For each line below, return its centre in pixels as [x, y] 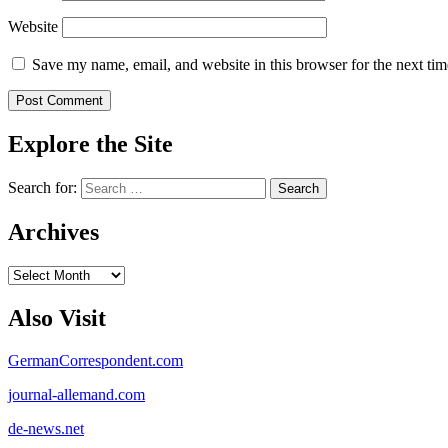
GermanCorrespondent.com [95, 360]
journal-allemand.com [76, 394]
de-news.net [46, 428]
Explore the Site [90, 144]
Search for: [42, 188]
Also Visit [57, 317]
